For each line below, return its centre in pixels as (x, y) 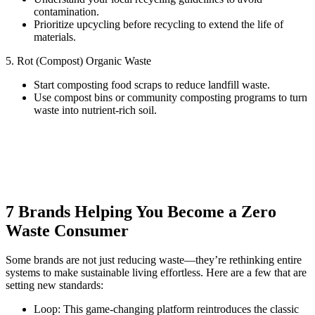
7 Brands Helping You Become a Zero (141, 211)
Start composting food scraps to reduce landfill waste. (152, 84)
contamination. (66, 11)
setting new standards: (54, 285)
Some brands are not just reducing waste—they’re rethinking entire (154, 260)
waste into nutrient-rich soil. (95, 110)
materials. (55, 37)
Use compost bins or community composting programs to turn (171, 97)
